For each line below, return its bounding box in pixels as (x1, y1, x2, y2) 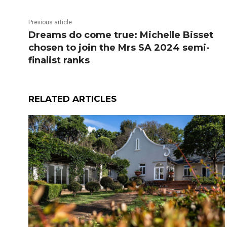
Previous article (28, 19, 72, 26)
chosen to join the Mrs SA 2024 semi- (28, 42, 210, 53)
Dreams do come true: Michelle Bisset (28, 29, 213, 41)
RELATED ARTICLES (28, 94, 117, 104)
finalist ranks (28, 55, 90, 66)
